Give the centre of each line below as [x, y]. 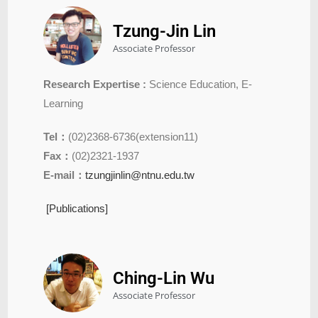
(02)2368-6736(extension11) [133, 136]
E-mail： [65, 175]
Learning [64, 103]
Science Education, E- [199, 84]
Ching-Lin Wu [164, 278]
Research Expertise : [95, 84]
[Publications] [76, 208]
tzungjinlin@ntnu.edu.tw [140, 175]
